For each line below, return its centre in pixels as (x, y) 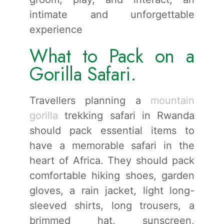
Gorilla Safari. (83, 74)
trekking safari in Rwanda (126, 115)
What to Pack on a (112, 56)
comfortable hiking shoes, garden (112, 175)
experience (56, 29)
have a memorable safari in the (112, 145)
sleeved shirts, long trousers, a (112, 205)
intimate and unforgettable (112, 14)
